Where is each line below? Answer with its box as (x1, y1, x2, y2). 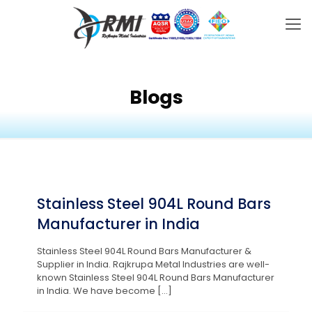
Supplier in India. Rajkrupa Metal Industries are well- (37, 258, 270, 271)
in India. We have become (37, 284, 155, 297)
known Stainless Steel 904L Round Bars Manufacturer (37, 271, 274, 284)
